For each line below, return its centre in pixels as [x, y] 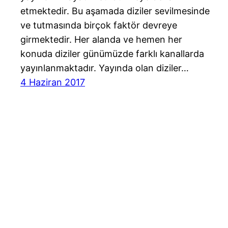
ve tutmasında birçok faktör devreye [99, 25]
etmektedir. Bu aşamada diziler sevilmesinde [115, 11]
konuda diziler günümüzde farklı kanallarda [112, 54]
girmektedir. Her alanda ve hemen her [101, 40]
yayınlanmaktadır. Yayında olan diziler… [105, 68]
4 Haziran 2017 [53, 82]
